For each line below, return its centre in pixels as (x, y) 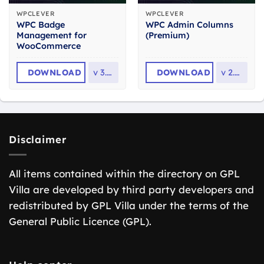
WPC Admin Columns (189, 24)
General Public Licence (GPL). (80, 221)
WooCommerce (48, 46)
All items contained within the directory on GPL (124, 173)
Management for (51, 35)
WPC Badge (40, 24)
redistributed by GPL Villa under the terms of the (129, 205)
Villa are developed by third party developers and (131, 189)
